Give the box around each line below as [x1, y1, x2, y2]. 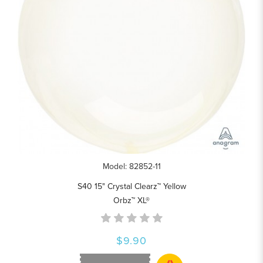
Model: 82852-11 [102, 161, 161, 172]
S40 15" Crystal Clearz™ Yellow [77, 181, 186, 192]
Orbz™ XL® [113, 195, 150, 206]
